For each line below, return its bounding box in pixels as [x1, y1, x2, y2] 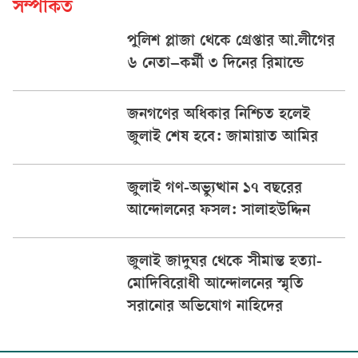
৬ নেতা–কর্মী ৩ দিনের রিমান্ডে [126, 55, 304, 74]
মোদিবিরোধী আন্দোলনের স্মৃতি [126, 276, 304, 294]
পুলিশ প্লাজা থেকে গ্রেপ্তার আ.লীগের [126, 33, 335, 51]
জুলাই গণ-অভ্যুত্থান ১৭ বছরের [126, 180, 302, 198]
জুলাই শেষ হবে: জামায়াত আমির [126, 129, 318, 147]
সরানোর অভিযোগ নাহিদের [126, 298, 283, 316]
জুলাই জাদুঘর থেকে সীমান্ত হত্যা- [126, 253, 322, 272]
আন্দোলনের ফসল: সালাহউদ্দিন [126, 202, 310, 221]
